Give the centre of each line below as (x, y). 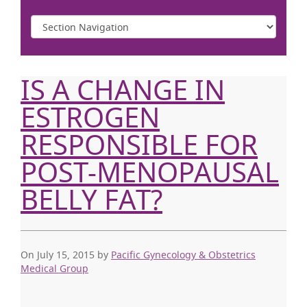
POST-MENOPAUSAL (150, 172)
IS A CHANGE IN (123, 90)
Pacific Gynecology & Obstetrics (183, 255)
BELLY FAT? (91, 199)
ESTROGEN (90, 117)
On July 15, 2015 (58, 255)
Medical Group (54, 268)
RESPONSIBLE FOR (139, 145)
